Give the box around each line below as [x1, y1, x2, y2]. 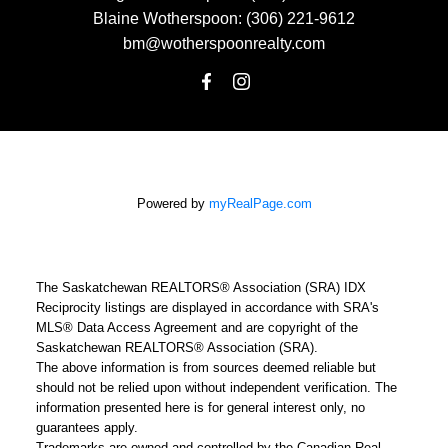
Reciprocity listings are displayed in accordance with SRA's [35, 300, 379, 316]
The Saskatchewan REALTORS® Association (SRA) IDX [35, 280, 366, 296]
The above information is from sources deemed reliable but [35, 360, 376, 376]
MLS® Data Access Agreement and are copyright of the [35, 320, 358, 336]
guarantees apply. [35, 420, 138, 436]
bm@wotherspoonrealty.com [123, 35, 325, 53]
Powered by [136, 196, 209, 212]
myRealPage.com [208, 196, 312, 212]
